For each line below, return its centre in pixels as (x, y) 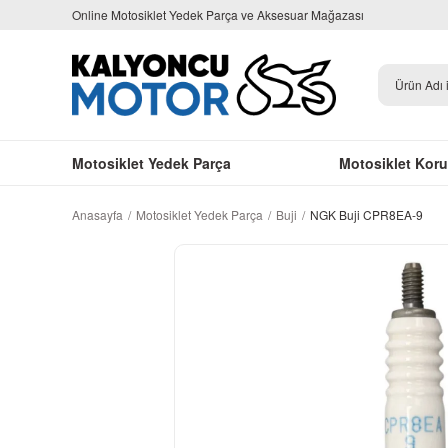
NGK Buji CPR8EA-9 (366, 214)
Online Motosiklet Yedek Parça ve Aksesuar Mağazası (218, 14)
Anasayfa (97, 214)
